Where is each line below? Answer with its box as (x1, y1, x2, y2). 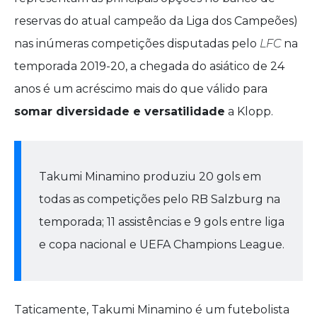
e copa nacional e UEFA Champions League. (39, 238, 284, 252)
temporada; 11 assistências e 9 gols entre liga (39, 215, 284, 229)
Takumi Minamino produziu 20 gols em (39, 170, 261, 184)
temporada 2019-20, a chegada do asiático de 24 (14, 59, 284, 74)
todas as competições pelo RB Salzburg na (39, 192, 280, 207)
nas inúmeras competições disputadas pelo (14, 37, 260, 51)
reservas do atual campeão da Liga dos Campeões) (14, 14, 298, 28)
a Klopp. (225, 105, 273, 119)
